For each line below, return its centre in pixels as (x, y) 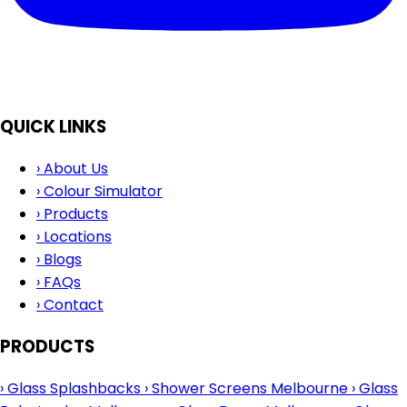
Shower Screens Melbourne (250, 388)
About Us (74, 169)
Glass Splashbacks (74, 388)
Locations (76, 237)
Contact (72, 305)
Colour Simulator (101, 192)
